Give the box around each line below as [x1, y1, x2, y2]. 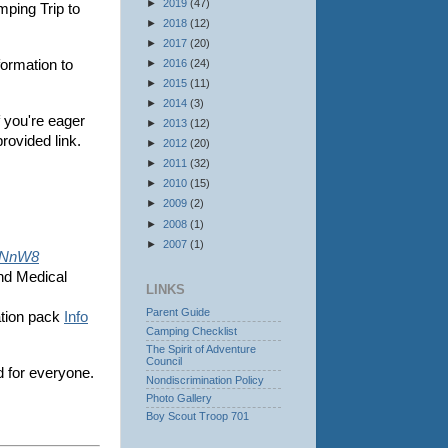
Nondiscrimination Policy [146, 373, 264, 386]
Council [146, 355, 182, 368]
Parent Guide [146, 306, 210, 319]
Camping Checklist [146, 324, 237, 337]
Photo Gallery [146, 391, 212, 404]
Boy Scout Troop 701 [146, 410, 249, 423]
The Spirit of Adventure [146, 343, 256, 356]
